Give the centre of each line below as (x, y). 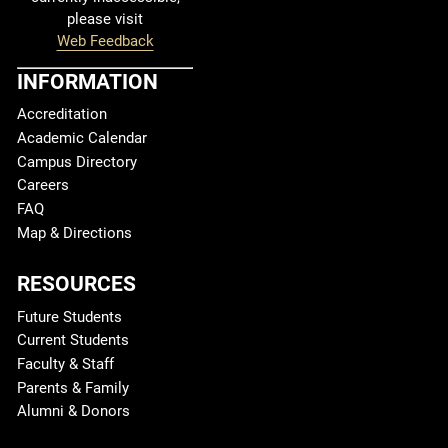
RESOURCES (76, 283)
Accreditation (62, 114)
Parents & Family (73, 387)
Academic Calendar (82, 138)
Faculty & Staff (65, 363)
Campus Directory (77, 161)
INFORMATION (87, 81)
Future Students (69, 316)
